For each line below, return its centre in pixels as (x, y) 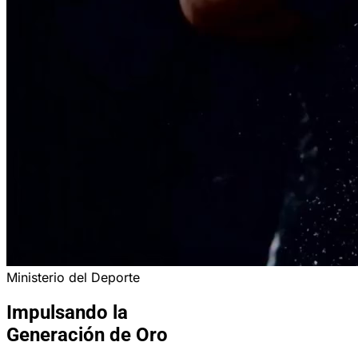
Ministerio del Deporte (73, 277)
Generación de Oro (87, 334)
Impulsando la (67, 312)
